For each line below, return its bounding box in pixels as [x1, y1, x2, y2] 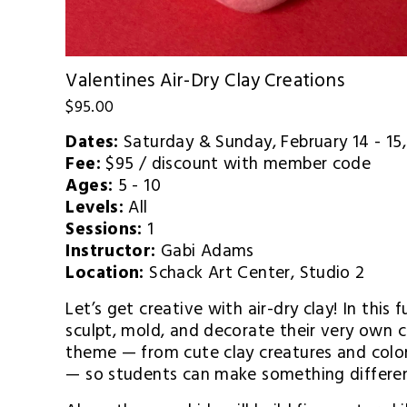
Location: [65, 259, 144, 293]
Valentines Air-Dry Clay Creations [65, 65, 345, 101]
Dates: [65, 128, 119, 162]
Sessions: [65, 215, 143, 249]
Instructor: [65, 237, 156, 271]
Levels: [65, 194, 124, 227]
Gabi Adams [155, 237, 254, 271]
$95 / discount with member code [100, 150, 372, 184]
